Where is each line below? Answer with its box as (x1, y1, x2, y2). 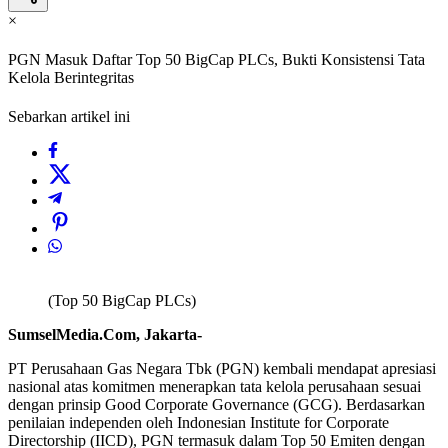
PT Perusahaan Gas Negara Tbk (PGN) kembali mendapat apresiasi (8, 360, 436, 378)
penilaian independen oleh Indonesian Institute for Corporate (8, 414, 389, 432)
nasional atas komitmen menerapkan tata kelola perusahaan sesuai (8, 378, 421, 396)
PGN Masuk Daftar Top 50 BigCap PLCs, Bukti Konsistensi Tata (8, 51, 425, 69)
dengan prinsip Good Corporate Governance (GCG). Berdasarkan (8, 396, 425, 414)
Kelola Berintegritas (8, 69, 134, 87)
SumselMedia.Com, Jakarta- (8, 326, 202, 344)
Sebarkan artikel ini (8, 108, 130, 126)
